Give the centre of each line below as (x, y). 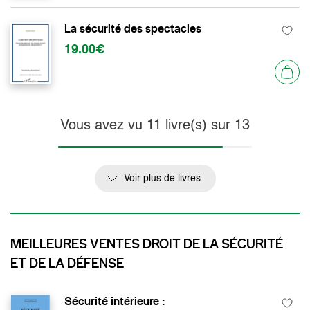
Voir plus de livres (162, 179)
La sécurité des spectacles (133, 28)
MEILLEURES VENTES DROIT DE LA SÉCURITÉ (147, 244)
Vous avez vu (103, 126)
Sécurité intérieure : (115, 301)
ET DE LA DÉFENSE (67, 263)
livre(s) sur (198, 126)
